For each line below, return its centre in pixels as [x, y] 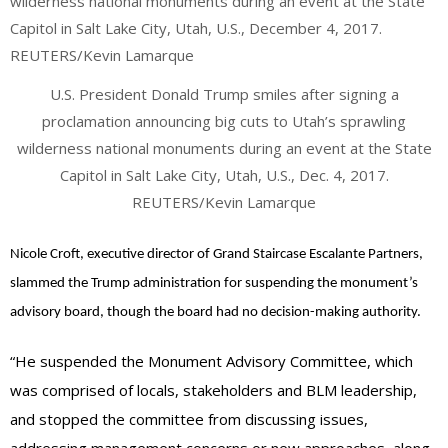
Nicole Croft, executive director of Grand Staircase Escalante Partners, [216, 254]
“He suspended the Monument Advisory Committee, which [211, 361]
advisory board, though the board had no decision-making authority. [215, 312]
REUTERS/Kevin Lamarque [224, 202]
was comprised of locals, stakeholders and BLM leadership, [213, 390]
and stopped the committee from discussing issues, [189, 419]
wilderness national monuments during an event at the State [224, 148]
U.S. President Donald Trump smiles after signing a [224, 94]
